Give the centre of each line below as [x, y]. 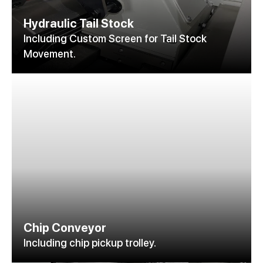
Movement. [50, 54]
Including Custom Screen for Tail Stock [115, 39]
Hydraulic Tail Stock [79, 24]
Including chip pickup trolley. [90, 243]
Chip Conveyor [65, 228]
